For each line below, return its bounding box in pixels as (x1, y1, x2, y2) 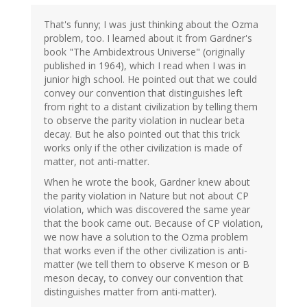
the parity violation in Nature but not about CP (44, 189, 249, 203)
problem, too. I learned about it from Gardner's (44, 32, 252, 45)
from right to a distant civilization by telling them (44, 100, 258, 114)
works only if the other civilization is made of (44, 141, 242, 155)
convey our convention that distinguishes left (44, 86, 243, 100)
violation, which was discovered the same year (44, 203, 250, 217)
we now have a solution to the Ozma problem (44, 230, 248, 244)
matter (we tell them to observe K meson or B (44, 258, 249, 271)
